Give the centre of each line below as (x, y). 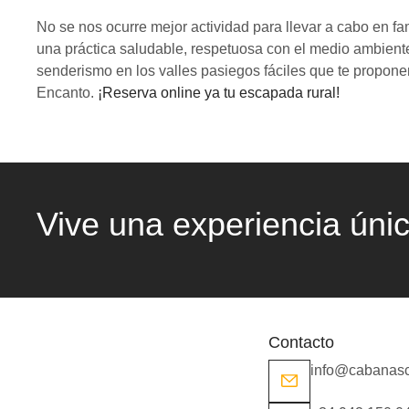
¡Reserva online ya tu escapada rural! (219, 92)
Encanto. (67, 92)
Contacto (301, 343)
